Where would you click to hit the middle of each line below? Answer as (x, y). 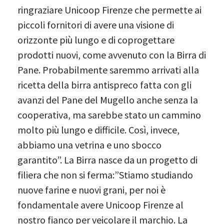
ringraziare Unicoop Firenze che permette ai (109, 9)
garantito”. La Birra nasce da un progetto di (107, 159)
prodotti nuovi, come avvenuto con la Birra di (112, 54)
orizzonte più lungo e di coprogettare (96, 39)
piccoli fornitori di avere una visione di (96, 24)
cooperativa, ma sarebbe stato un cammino (109, 114)
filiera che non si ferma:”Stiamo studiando (105, 174)
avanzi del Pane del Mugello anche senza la (108, 99)
